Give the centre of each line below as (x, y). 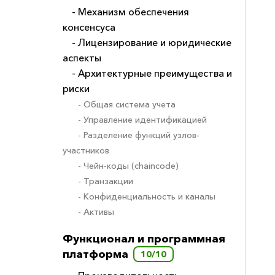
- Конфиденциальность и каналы (147, 197)
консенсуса (89, 27)
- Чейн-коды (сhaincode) (128, 166)
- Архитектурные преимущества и (152, 73)
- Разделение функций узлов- (139, 135)
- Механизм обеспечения (130, 12)
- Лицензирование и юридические (152, 43)
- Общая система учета (127, 105)
